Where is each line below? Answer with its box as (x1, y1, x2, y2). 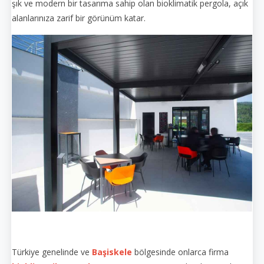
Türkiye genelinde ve (12, 246, 92, 258)
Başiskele (92, 246, 132, 258)
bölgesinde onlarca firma (132, 246, 229, 258)
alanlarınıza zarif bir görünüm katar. (12, 12, 146, 24)
